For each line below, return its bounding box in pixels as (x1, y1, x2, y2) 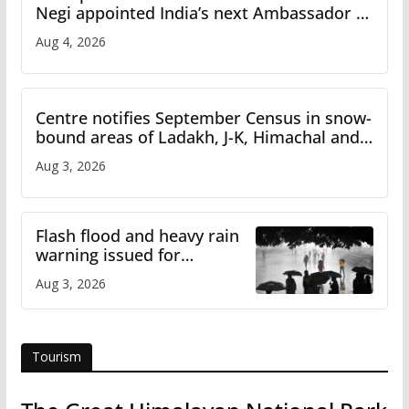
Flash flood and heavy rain (35, 224, 239, 246)
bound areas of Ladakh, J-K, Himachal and (35, 125, 360, 148)
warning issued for (35, 243, 181, 266)
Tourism (31, 347, 81, 365)
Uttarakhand (35, 144, 134, 167)
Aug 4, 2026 (35, 32, 106, 50)
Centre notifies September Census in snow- (35, 106, 372, 129)
